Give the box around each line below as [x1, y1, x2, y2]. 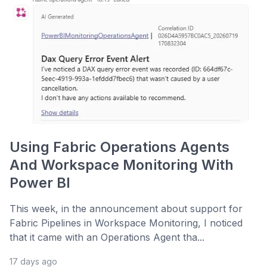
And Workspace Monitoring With [10, 156, 234, 174]
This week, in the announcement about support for [10, 203, 243, 215]
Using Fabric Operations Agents [10, 138, 229, 156]
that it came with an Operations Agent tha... [10, 231, 204, 244]
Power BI [10, 174, 70, 192]
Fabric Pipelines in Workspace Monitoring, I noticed [10, 217, 243, 229]
